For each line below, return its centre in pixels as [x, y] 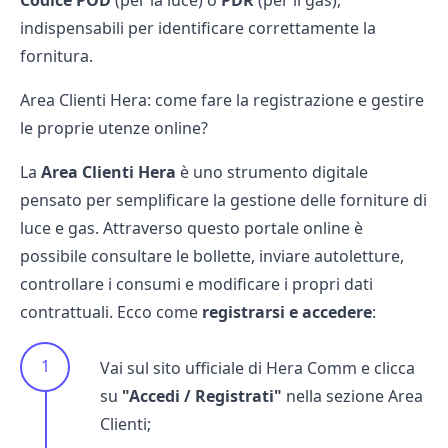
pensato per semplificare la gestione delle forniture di [223, 200]
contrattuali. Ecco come [111, 312]
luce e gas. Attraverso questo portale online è [191, 228]
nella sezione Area [352, 396]
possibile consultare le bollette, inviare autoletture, [212, 256]
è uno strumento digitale [272, 172]
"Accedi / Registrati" [202, 396]
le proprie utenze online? [114, 128]
